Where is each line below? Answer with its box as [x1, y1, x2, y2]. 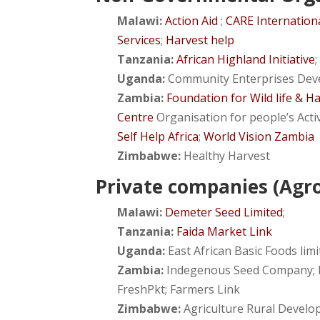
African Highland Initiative [176, 51, 316, 67]
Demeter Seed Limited [165, 204, 284, 220]
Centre [117, 109, 154, 125]
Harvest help [166, 31, 235, 48]
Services [117, 31, 161, 48]
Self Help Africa [117, 128, 199, 144]
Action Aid [165, 12, 221, 29]
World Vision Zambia [204, 128, 315, 144]
